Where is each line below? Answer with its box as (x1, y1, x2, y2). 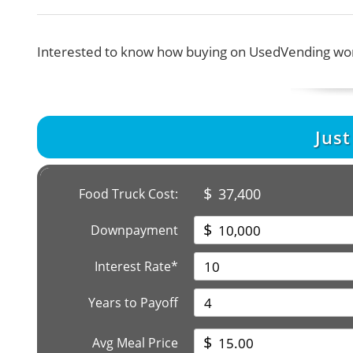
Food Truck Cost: (79, 185, 178, 203)
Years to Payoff (88, 294, 178, 311)
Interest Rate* (95, 258, 178, 275)
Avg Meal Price (92, 334, 178, 351)
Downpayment (91, 221, 178, 239)
